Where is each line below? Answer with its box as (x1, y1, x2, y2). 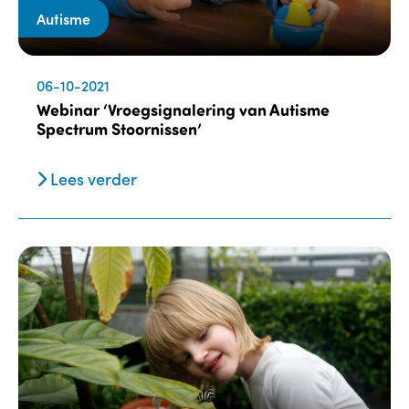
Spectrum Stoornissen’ (37, 118, 202, 141)
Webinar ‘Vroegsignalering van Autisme (37, 99, 330, 121)
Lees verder (47, 167, 137, 191)
